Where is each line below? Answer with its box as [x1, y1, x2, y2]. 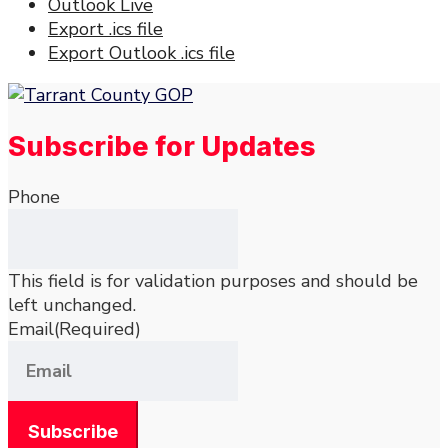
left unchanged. [8, 292, 136, 317]
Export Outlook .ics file [48, 41, 235, 66]
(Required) [54, 316, 141, 341]
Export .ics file [48, 17, 163, 42]
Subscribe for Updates [8, 129, 316, 163]
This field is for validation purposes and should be [8, 268, 418, 293]
